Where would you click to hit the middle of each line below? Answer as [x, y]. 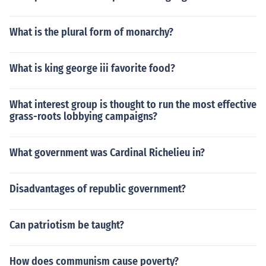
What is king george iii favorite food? [92, 68]
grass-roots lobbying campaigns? [83, 116]
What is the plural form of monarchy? [91, 32]
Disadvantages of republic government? [98, 189]
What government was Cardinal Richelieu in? [107, 153]
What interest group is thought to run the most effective [133, 104]
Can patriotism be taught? [67, 225]
